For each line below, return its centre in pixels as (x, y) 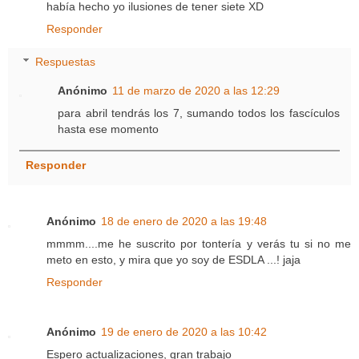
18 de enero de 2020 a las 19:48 (184, 222)
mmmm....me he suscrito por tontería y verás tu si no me (199, 244)
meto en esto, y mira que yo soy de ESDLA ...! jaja (173, 260)
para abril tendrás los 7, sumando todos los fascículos (199, 113)
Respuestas (66, 62)
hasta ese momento (109, 129)
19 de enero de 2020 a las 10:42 (184, 332)
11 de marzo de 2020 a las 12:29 (196, 91)
